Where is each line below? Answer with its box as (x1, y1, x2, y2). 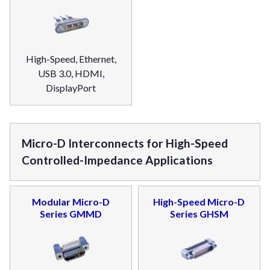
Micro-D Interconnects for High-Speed (22, 136, 228, 150)
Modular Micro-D (32, 195, 110, 207)
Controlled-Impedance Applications (22, 152, 213, 167)
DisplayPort (46, 81, 96, 93)
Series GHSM (169, 207, 228, 219)
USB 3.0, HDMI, (37, 67, 104, 79)
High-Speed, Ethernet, (25, 52, 116, 64)
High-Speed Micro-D (153, 195, 245, 207)
